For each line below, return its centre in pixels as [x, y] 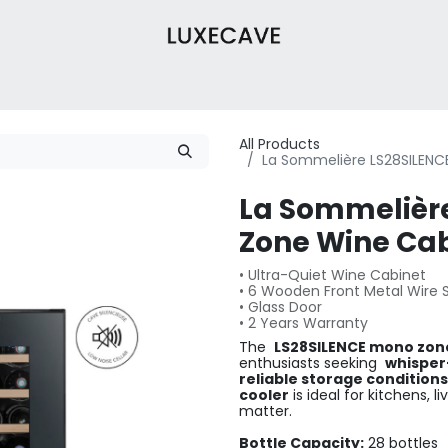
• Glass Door [280, 307]
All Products [279, 143]
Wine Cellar [189, 86]
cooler [264, 395]
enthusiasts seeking [312, 363]
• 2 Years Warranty [303, 323]
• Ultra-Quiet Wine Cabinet [332, 275]
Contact [368, 86]
